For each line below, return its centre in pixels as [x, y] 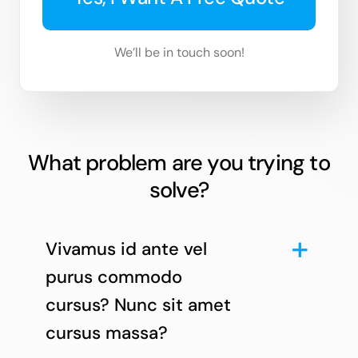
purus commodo [113, 276]
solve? [179, 189]
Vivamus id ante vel [126, 249]
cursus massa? [106, 332]
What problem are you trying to [179, 162]
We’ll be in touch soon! [179, 52]
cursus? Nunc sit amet [138, 304]
